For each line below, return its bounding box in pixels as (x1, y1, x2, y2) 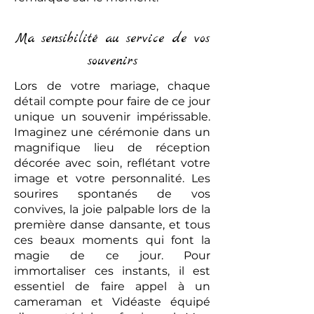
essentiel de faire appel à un (14, 280, 210, 293)
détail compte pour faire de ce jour (14, 95, 210, 108)
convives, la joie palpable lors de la (14, 203, 210, 216)
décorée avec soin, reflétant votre (14, 156, 210, 170)
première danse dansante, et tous (14, 218, 210, 231)
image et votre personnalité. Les (14, 172, 210, 185)
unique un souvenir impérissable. (14, 110, 210, 123)
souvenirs (87, 52, 137, 70)
